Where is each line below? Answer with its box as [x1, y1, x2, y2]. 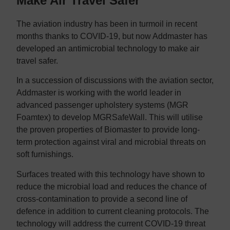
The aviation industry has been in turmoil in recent [16, 19, 197, 28]
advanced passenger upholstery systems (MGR [16, 101, 188, 110]
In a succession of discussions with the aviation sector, [16, 76, 214, 85]
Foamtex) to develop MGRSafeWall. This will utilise [16, 113, 203, 122]
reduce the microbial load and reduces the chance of [16, 182, 206, 191]
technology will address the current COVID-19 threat [16, 219, 205, 228]
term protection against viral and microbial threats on [16, 138, 206, 147]
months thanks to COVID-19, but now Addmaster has [16, 31, 207, 41]
